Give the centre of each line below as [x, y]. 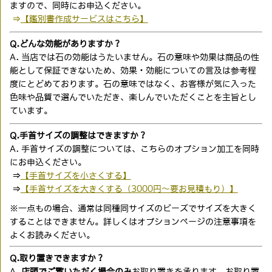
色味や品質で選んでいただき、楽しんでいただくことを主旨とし [133, 97]
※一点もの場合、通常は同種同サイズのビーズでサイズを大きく [133, 209]
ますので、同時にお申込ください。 [77, 6]
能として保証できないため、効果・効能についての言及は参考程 [133, 71]
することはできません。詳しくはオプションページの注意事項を [133, 222]
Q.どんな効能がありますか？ [65, 44]
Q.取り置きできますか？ [57, 258]
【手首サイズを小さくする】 [76, 176]
